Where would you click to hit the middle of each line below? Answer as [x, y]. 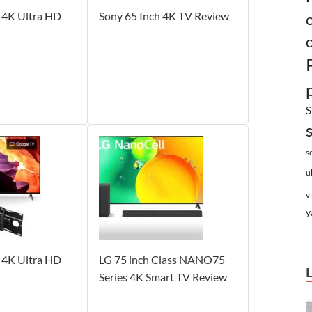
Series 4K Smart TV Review [163, 276]
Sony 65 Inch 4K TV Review [164, 15]
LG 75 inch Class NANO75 [162, 259]
